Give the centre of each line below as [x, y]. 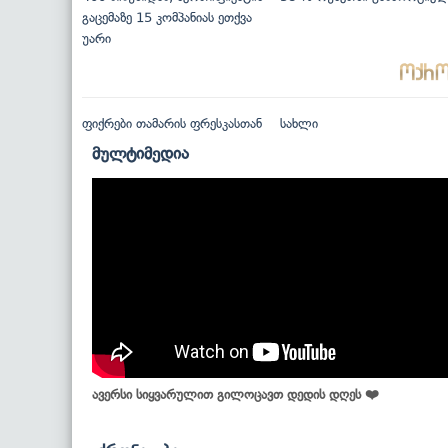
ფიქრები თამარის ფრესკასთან [172, 123]
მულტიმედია [140, 152]
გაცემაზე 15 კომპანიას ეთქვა [167, 17]
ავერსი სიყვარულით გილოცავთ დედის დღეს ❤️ [235, 394]
